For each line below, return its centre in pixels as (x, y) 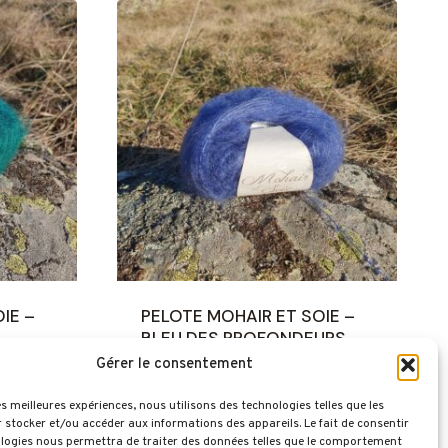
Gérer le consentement (175, 364)
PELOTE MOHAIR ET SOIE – (248, 315)
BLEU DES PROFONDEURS (243, 337)
